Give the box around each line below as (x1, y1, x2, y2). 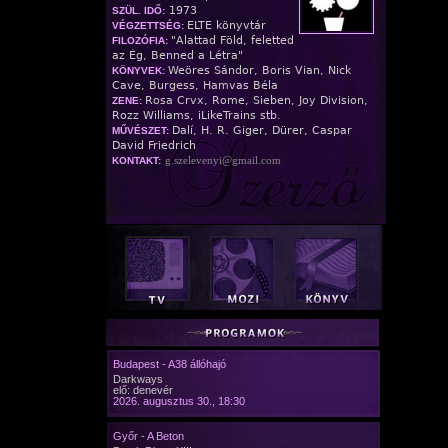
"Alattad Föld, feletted (171, 33, 294, 47)
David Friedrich (112, 138, 196, 152)
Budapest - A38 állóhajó (113, 357, 226, 370)
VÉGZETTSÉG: (112, 19, 187, 31)
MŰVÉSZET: (112, 124, 172, 136)
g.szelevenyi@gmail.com (165, 153, 281, 166)
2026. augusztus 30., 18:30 (113, 394, 245, 407)
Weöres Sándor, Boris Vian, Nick (168, 63, 351, 77)
